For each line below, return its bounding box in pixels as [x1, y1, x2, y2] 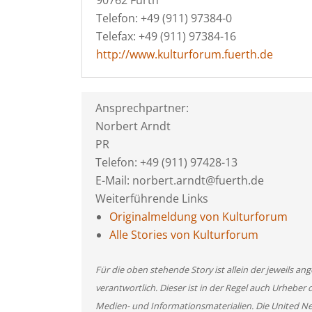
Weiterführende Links [95, 191, 208, 206]
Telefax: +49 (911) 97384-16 [96, 29, 236, 44]
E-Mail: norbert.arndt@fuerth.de [95, 173, 264, 188]
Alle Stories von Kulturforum [109, 227, 258, 242]
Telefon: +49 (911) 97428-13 [95, 155, 237, 170]
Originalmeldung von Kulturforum [109, 209, 288, 224]
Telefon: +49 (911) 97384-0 [96, 10, 232, 26]
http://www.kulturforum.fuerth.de [96, 47, 273, 62]
